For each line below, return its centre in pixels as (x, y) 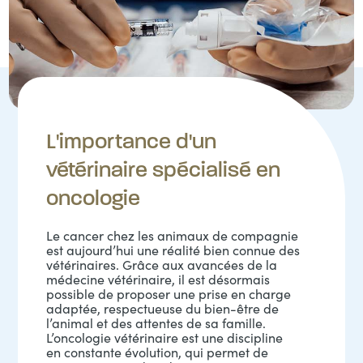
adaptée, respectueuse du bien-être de (163, 308)
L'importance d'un (132, 141)
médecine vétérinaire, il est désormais (158, 279)
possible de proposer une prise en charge (169, 294)
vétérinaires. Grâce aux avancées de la (162, 265)
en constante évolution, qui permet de (158, 352)
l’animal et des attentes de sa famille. (156, 323)
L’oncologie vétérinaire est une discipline (165, 337)
